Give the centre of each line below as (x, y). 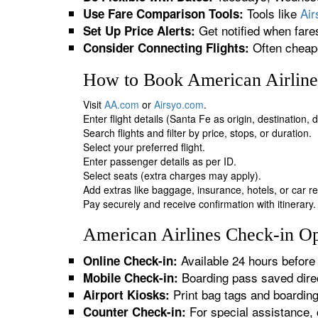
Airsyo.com (179, 104)
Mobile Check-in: (131, 278)
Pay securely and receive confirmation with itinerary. (199, 204)
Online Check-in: (130, 261)
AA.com (122, 104)
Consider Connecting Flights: (166, 48)
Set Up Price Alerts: (139, 31)
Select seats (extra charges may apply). (172, 175)
